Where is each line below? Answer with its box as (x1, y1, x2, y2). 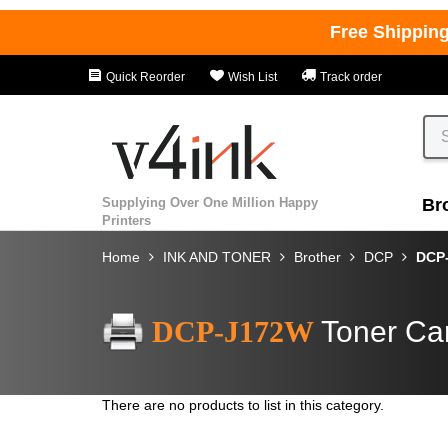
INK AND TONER (163, 248, 271, 265)
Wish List (225, 70, 277, 84)
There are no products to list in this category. (102, 396, 384, 413)
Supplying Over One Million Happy (102, 194, 318, 210)
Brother (294, 248, 341, 265)
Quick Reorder (103, 70, 185, 84)
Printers (102, 212, 151, 228)
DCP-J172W (152, 314, 314, 348)
